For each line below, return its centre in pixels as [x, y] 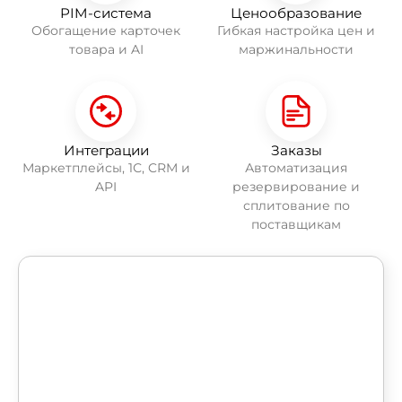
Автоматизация [296, 167]
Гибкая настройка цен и [296, 30]
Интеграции [106, 150]
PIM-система [106, 13]
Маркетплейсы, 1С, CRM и [106, 167]
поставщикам [296, 224]
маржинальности [296, 49]
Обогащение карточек [106, 30]
